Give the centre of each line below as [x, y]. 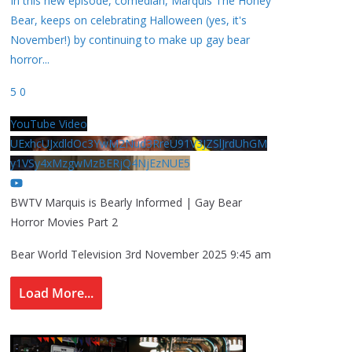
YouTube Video [49, 124]
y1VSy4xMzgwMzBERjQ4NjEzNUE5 [100, 163]
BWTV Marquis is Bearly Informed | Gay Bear [126, 203]
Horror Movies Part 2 [64, 222]
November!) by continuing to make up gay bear [130, 40]
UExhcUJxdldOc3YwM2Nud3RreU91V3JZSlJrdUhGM [139, 144]
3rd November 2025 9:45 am [198, 255]
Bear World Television [66, 255]
